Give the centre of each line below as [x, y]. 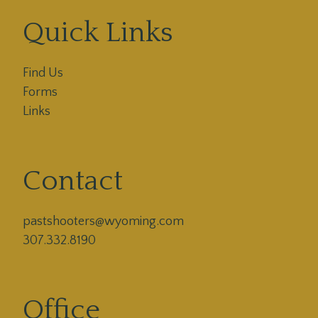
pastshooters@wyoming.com [103, 221]
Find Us [43, 73]
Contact [73, 181]
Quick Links [98, 33]
